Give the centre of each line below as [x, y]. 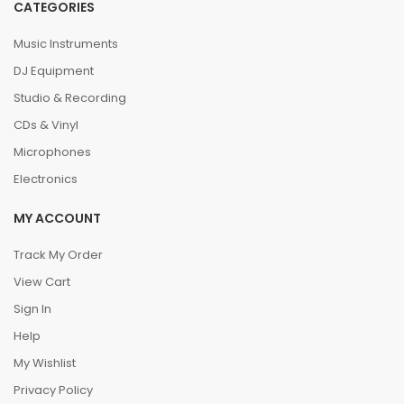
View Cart [42, 282]
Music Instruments [66, 44]
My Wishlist [45, 363]
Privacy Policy [53, 390]
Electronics [46, 179]
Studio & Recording [70, 98]
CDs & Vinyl [46, 125]
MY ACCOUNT [57, 218]
